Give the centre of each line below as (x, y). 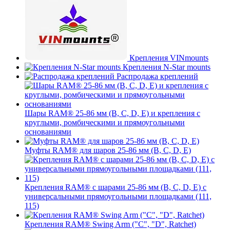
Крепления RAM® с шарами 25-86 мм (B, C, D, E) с (116, 187)
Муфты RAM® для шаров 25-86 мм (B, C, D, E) (108, 150)
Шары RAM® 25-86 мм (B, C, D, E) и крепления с (112, 113)
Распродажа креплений (157, 76)
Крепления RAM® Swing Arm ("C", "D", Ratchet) (110, 224)
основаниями (48, 132)
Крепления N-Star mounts (167, 67)
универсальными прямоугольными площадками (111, (118, 196)
